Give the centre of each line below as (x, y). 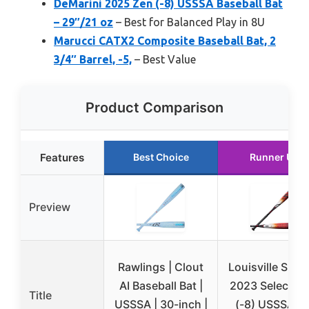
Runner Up (275, 157)
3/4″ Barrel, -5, (93, 60)
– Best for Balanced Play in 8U (189, 22)
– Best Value (164, 60)
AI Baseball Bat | (161, 286)
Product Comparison (154, 108)
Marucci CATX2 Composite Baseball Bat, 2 (165, 41)
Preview (50, 207)
